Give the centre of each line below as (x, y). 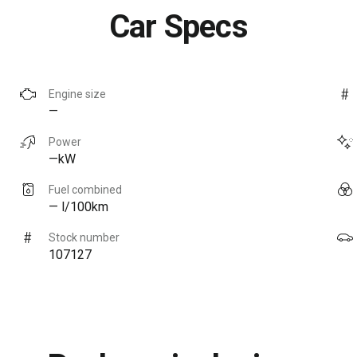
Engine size (77, 94)
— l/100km (78, 206)
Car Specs (178, 26)
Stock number (84, 237)
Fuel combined (85, 189)
